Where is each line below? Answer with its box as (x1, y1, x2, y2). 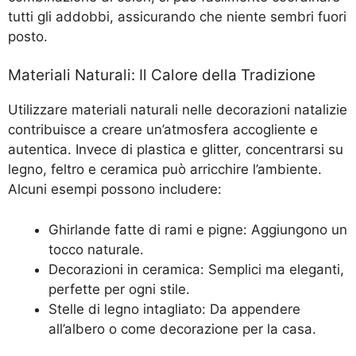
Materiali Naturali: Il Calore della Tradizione (8, 66, 315, 85)
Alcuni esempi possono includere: (8, 181, 222, 198)
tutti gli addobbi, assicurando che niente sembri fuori (8, 8, 346, 25)
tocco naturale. (48, 241, 144, 257)
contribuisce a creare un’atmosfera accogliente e (8, 122, 318, 138)
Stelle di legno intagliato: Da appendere (48, 300, 300, 317)
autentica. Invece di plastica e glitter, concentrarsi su (8, 141, 343, 158)
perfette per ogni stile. (48, 281, 190, 297)
